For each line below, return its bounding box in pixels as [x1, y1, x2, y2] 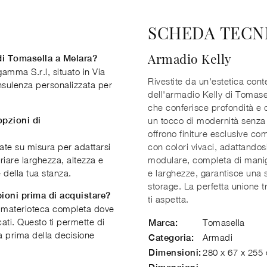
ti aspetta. [148, 194, 189, 204]
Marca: [148, 218, 178, 228]
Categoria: [148, 232, 194, 243]
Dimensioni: [148, 247, 201, 257]
